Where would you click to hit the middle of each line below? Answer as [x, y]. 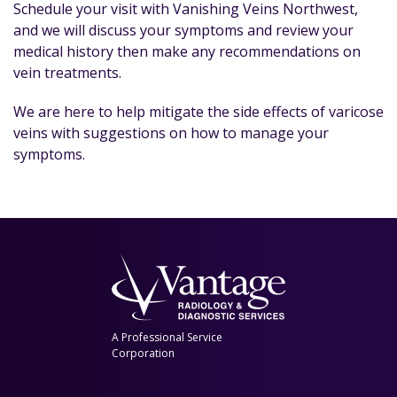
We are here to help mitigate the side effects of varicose [198, 112]
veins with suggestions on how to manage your [171, 133]
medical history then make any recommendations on [187, 51]
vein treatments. [67, 73]
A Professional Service [167, 337]
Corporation [143, 353]
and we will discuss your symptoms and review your [183, 30]
